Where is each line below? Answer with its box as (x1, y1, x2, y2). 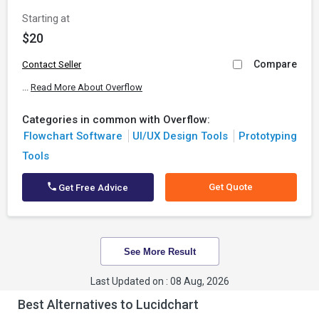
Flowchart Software (23, 130, 122, 142)
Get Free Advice (56, 182, 129, 193)
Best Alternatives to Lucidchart (18, 297, 199, 312)
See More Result (123, 246, 196, 257)
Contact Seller (22, 59, 81, 70)
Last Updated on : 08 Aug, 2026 (90, 276, 229, 287)
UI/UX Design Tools (132, 130, 228, 142)
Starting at (22, 13, 70, 24)
